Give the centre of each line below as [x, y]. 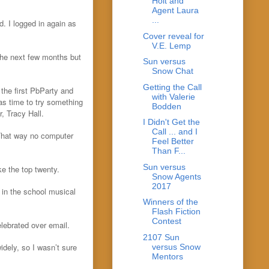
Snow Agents [176, 176]
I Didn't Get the [171, 122]
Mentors [167, 256]
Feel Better [173, 141]
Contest [166, 221]
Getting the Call [172, 87]
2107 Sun [161, 237]
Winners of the [170, 202]
